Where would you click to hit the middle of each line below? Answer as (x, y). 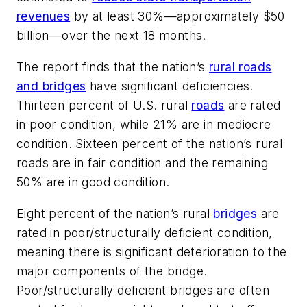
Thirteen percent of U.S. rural (104, 105)
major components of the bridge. (112, 271)
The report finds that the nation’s (113, 66)
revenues (44, 16)
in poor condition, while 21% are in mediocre (144, 124)
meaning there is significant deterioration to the (152, 251)
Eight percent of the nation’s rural (115, 213)
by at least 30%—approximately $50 (177, 16)
